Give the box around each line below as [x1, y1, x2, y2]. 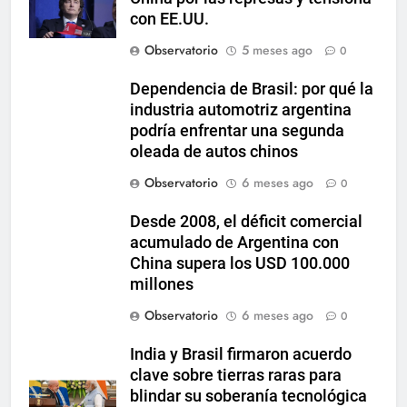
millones [130, 275, 194, 293]
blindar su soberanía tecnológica [130, 387, 367, 405]
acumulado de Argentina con [130, 233, 339, 252]
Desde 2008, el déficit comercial [130, 213, 362, 231]
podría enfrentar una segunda [130, 122, 344, 140]
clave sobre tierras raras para [130, 366, 342, 384]
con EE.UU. [130, 10, 209, 28]
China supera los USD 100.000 [130, 254, 350, 273]
